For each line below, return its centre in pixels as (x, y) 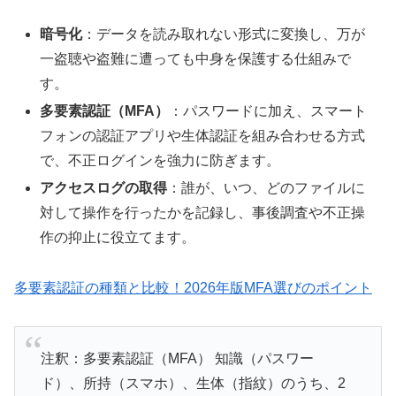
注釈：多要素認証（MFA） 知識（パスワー (177, 359)
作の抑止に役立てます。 (118, 238)
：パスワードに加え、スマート (268, 111)
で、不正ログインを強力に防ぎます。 (160, 161)
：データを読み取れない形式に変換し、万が (224, 34)
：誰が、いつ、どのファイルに (267, 188)
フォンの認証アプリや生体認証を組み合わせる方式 (203, 136)
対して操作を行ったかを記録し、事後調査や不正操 (203, 213)
